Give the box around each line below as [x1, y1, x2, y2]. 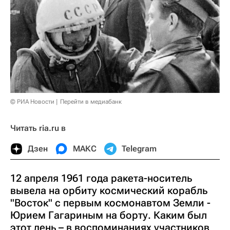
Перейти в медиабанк [60, 98, 122, 106]
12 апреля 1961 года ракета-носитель [10, 172, 192, 185]
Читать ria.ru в [10, 123, 66, 133]
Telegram [122, 144, 157, 154]
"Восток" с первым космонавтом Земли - [10, 197, 210, 209]
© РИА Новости [10, 98, 54, 106]
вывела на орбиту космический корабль [10, 184, 207, 197]
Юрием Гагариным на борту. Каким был [10, 209, 207, 222]
